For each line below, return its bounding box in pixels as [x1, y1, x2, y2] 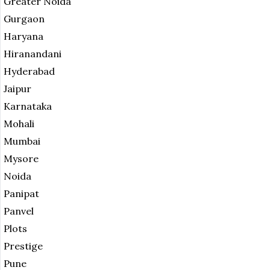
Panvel [4, 205, 34, 218]
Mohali [4, 118, 34, 130]
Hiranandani [4, 48, 61, 60]
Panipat [4, 187, 39, 200]
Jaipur [4, 83, 31, 95]
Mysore [4, 152, 39, 165]
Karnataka [4, 100, 52, 113]
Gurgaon [4, 13, 45, 25]
